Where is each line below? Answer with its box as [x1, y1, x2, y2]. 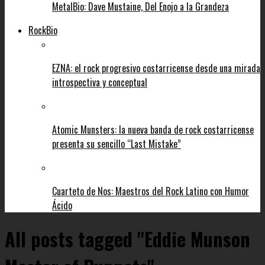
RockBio [28, 22, 57, 37]
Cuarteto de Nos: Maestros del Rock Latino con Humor [52, 183, 249, 198]
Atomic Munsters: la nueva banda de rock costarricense [52, 122, 254, 137]
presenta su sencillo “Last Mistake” [52, 136, 181, 151]
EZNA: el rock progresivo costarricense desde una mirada [52, 60, 260, 75]
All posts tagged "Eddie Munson [5, 225, 250, 253]
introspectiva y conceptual [52, 75, 147, 89]
